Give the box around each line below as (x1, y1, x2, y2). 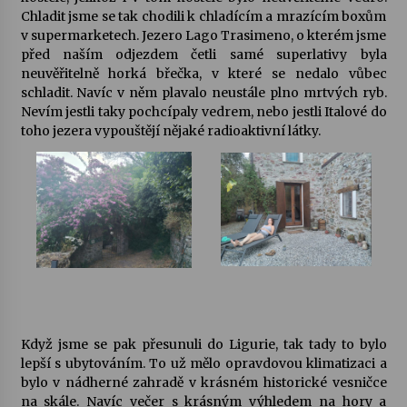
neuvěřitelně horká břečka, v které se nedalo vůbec (20, 65, 387, 82)
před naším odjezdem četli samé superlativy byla (20, 46, 387, 63)
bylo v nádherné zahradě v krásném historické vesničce (20, 374, 387, 391)
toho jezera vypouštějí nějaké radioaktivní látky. (20, 123, 321, 139)
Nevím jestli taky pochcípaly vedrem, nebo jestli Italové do (20, 104, 387, 120)
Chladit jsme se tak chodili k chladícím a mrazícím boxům (20, 8, 387, 25)
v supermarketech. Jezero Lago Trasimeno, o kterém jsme (20, 27, 387, 44)
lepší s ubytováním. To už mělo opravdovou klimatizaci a (20, 355, 387, 372)
